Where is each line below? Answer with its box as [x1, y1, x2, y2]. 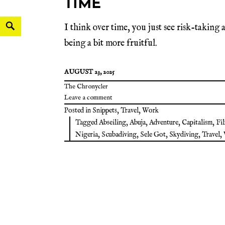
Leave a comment [64, 93, 112, 102]
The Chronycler [64, 82, 108, 91]
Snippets [92, 106, 117, 116]
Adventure [149, 118, 178, 128]
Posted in [64, 106, 92, 116]
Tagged [75, 118, 99, 128]
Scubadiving [101, 130, 137, 140]
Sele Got [140, 130, 166, 140]
